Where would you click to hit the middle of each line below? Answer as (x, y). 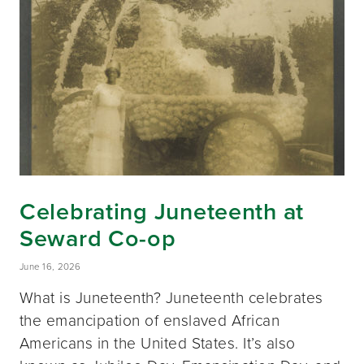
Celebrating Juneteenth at (162, 211)
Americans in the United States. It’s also (158, 344)
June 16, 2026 (50, 267)
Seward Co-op (98, 238)
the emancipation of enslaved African (150, 321)
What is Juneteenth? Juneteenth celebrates (171, 298)
